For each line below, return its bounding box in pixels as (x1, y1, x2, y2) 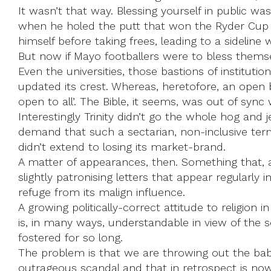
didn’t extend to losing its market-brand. (18, 140, 226, 153)
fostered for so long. (18, 230, 123, 244)
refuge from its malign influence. (18, 185, 185, 198)
